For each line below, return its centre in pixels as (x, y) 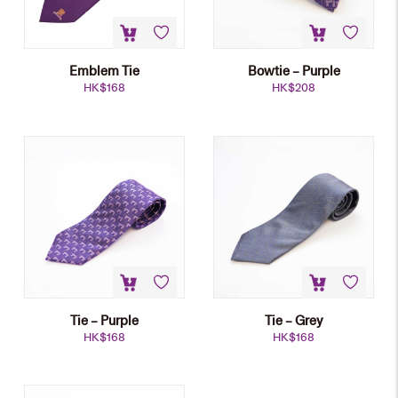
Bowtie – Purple (294, 71)
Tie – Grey (294, 319)
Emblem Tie (104, 71)
